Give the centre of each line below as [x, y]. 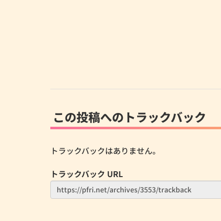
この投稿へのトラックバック [129, 116]
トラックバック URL [87, 173]
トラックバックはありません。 [105, 150]
